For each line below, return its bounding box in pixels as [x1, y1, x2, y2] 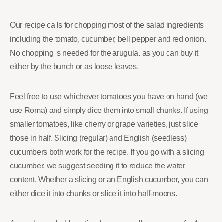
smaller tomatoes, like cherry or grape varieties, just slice [10, 119, 198, 128]
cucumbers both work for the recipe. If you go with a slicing [10, 147, 204, 156]
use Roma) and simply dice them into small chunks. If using [10, 106, 208, 114]
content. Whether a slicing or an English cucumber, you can [10, 175, 208, 184]
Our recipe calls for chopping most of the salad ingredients [10, 20, 204, 29]
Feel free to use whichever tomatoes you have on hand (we [10, 92, 208, 101]
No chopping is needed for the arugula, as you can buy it [10, 48, 199, 57]
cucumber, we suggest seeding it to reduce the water [10, 161, 185, 170]
